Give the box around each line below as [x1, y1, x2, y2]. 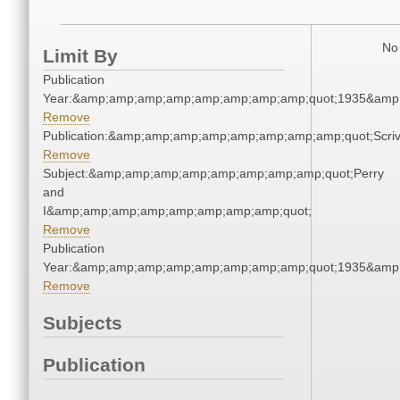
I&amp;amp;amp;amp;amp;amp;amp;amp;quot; [43, 204, 312, 219]
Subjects [43, 312, 122, 334]
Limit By [43, 46, 118, 67]
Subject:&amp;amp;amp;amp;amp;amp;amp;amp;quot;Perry [43, 166, 384, 181]
